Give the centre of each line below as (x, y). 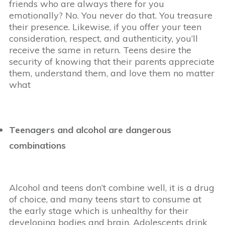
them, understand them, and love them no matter (112, 73)
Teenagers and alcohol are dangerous (90, 130)
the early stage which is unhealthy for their (99, 211)
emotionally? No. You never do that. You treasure (111, 16)
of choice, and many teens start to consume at (105, 199)
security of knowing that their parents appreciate (112, 62)
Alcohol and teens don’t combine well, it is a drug (112, 188)
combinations (37, 146)
